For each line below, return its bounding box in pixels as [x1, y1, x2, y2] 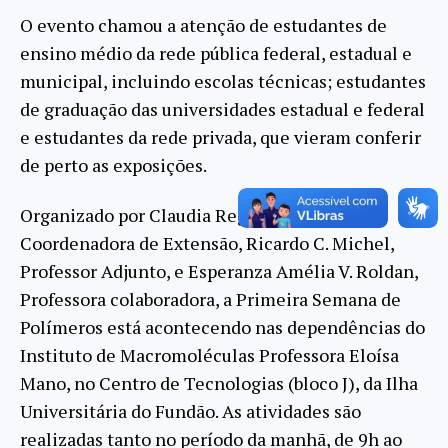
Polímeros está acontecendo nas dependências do [20, 315, 425, 340]
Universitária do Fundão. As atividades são [20, 399, 361, 424]
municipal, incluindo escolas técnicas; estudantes [20, 68, 426, 93]
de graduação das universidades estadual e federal [20, 96, 425, 121]
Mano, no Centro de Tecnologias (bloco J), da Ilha [20, 371, 418, 396]
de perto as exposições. [20, 152, 207, 177]
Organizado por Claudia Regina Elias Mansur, [20, 203, 385, 228]
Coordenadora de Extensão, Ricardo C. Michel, [20, 231, 394, 256]
